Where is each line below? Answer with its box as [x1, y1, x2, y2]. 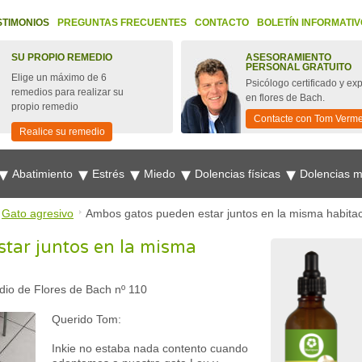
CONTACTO [195, 17, 249, 28]
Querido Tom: [52, 313, 121, 326]
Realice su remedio [19, 126, 105, 137]
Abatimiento [12, 167, 76, 180]
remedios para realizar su [11, 86, 124, 98]
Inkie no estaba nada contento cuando [52, 342, 248, 355]
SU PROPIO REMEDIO [11, 52, 112, 63]
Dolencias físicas [195, 167, 284, 180]
